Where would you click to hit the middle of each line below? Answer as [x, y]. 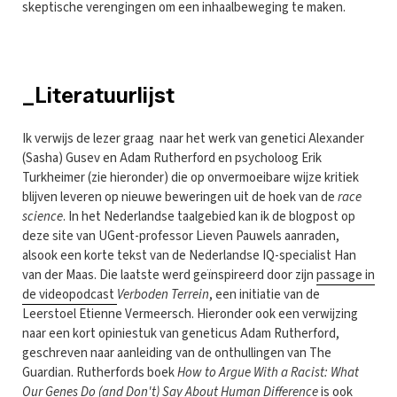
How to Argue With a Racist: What [268, 372]
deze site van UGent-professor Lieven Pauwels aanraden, [181, 236]
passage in [346, 275]
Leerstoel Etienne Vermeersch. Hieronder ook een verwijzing [190, 314]
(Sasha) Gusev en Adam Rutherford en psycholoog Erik [172, 158]
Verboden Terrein [163, 294]
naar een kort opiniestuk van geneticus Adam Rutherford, [181, 333]
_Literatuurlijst [98, 95]
